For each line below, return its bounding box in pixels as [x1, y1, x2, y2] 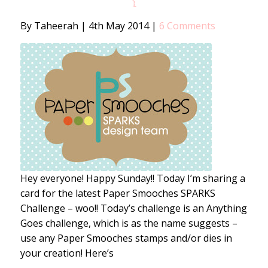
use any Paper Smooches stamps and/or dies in [20, 231, 232, 245]
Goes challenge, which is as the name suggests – [20, 216, 237, 230]
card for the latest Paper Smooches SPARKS [20, 186, 215, 200]
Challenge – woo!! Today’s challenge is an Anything [20, 201, 247, 215]
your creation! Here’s [20, 246, 114, 260]
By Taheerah [20, 19, 81, 32]
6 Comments [159, 19, 215, 32]
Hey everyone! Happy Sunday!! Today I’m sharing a [20, 171, 245, 185]
